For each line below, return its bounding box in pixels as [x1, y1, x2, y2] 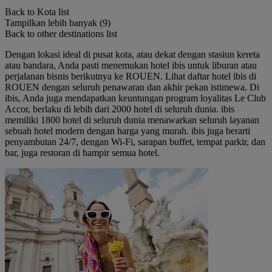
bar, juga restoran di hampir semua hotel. [5, 148, 160, 158]
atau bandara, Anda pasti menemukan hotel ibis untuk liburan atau [5, 60, 257, 70]
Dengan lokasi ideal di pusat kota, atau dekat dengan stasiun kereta [5, 49, 260, 59]
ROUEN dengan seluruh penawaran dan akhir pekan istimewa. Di [5, 82, 259, 92]
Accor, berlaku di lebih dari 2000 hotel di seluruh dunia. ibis [5, 104, 234, 114]
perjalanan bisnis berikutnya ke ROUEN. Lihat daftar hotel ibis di [5, 71, 256, 81]
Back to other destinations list [5, 29, 117, 39]
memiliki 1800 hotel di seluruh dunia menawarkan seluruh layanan [5, 115, 259, 125]
